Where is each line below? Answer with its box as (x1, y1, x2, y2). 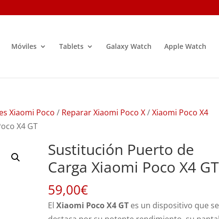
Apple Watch (164, 42, 206, 51)
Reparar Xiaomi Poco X (62, 107, 146, 118)
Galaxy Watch (106, 42, 152, 51)
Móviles (11, 42, 37, 51)
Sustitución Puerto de (48, 139, 195, 159)
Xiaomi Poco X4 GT (56, 200, 129, 211)
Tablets (59, 42, 84, 51)
